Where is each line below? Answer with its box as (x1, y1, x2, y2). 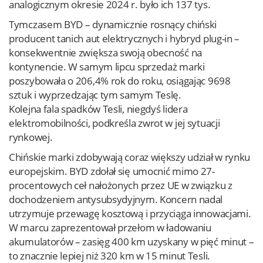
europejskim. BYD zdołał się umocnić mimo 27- (9, 164, 215, 178)
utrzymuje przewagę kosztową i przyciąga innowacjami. (9, 207, 251, 220)
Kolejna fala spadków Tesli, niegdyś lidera (9, 102, 188, 116)
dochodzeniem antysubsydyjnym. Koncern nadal (9, 193, 223, 206)
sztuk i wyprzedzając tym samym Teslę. (9, 88, 181, 102)
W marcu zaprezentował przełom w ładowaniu (9, 221, 211, 234)
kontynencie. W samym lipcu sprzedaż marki (9, 60, 205, 73)
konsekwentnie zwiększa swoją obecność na (9, 46, 203, 59)
